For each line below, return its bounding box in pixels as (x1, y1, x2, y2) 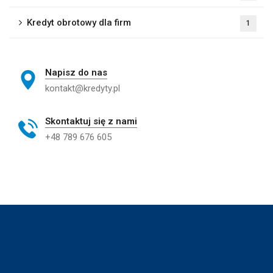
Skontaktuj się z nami (45, 116, 137, 127)
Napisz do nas (45, 67, 107, 78)
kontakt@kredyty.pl (45, 83, 120, 94)
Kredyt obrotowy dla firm (27, 17, 131, 28)
